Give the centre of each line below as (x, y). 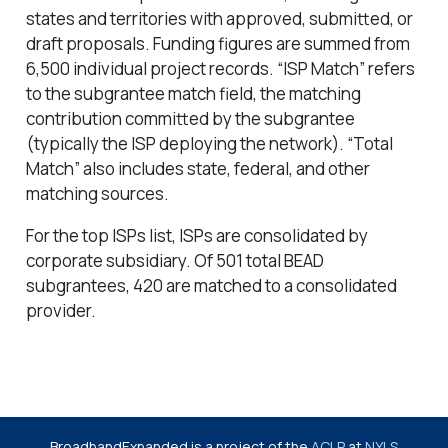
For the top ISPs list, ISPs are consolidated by (196, 235)
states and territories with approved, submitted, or (219, 18)
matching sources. (97, 193)
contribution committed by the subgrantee (190, 118)
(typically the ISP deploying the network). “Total (209, 143)
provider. (60, 310)
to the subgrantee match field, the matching (193, 93)
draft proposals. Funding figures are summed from (217, 43)
